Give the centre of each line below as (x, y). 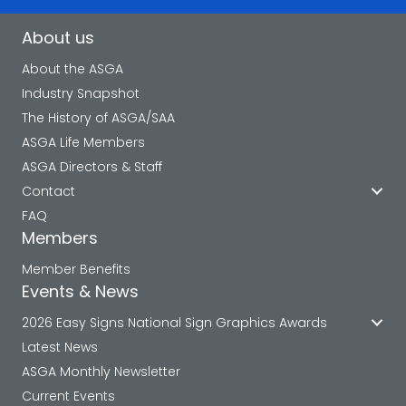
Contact (48, 192)
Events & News (80, 292)
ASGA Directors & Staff (92, 167)
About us (58, 38)
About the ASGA (72, 69)
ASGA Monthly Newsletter (101, 372)
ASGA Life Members (83, 143)
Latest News (60, 348)
